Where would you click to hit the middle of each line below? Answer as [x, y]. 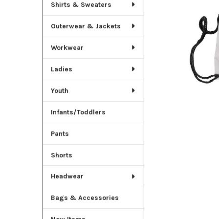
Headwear [67, 176]
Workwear [67, 47]
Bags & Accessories [85, 198]
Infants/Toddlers [78, 112]
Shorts [61, 155]
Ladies [61, 69]
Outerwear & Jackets [86, 26]
